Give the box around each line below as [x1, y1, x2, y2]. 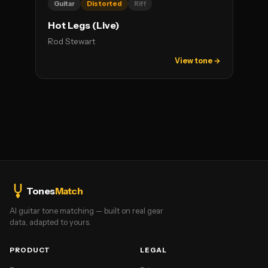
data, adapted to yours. [10, 218, 91, 227]
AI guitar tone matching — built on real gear [10, 206, 163, 215]
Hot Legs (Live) [47, 20, 120, 31]
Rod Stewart [47, 36, 95, 46]
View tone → [174, 56, 221, 65]
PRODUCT [10, 246, 51, 254]
